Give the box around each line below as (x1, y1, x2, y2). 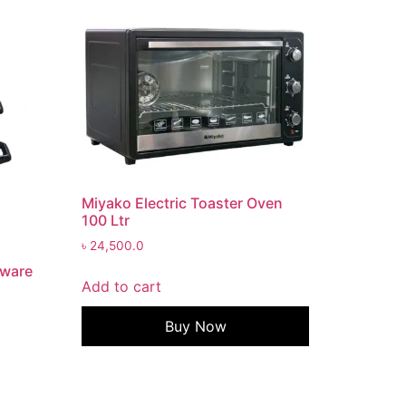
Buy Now (164, 317, 227, 336)
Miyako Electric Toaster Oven (82, 194, 284, 213)
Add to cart (82, 277, 162, 296)
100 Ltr (82, 211, 130, 230)
